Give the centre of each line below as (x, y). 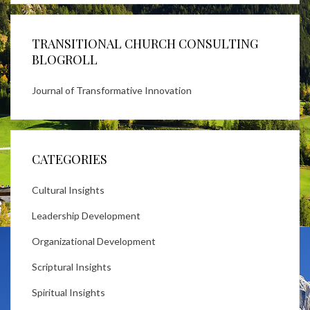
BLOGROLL (65, 59)
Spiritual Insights (69, 292)
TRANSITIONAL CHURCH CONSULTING (145, 43)
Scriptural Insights (72, 266)
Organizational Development (94, 241)
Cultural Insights (68, 190)
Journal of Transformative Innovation (112, 90)
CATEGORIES (70, 159)
